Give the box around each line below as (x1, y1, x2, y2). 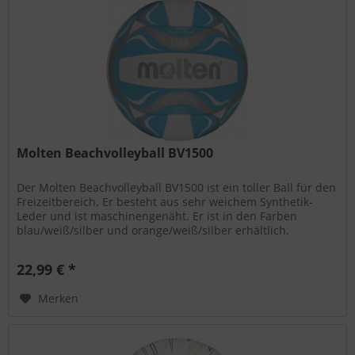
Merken (38, 291, 79, 307)
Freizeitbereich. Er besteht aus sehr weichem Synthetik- (17, 194, 314, 210)
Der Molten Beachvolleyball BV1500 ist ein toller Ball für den (17, 180, 337, 196)
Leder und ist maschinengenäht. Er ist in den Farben (17, 208, 298, 224)
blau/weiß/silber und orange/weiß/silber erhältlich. (17, 223, 290, 239)
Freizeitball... (17, 237, 86, 253)
